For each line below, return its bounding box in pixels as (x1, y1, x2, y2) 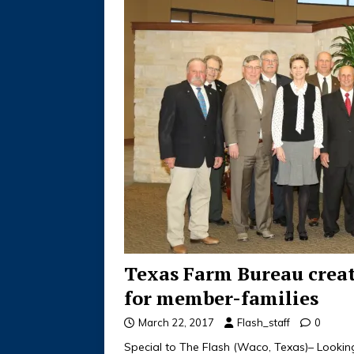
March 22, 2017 (138, 316, 214, 330)
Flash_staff (237, 316, 290, 330)
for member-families (124, 285, 318, 311)
